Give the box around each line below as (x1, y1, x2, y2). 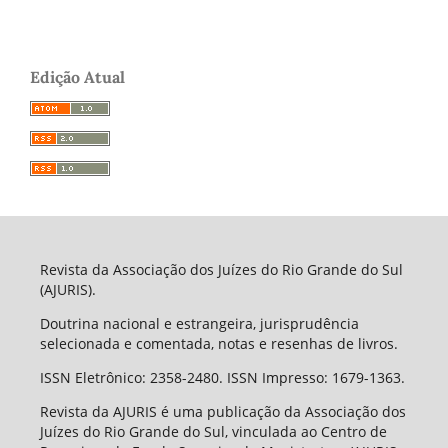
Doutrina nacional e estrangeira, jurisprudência (39, 314, 359, 334)
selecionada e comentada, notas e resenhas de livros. (39, 334, 402, 354)
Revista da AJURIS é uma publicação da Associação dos (39, 402, 406, 422)
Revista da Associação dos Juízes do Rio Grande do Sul (39, 260, 403, 280)
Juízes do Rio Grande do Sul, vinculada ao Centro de (39, 422, 387, 442)
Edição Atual (30, 66, 125, 87)
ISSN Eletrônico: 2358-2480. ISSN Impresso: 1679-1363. (39, 368, 405, 388)
